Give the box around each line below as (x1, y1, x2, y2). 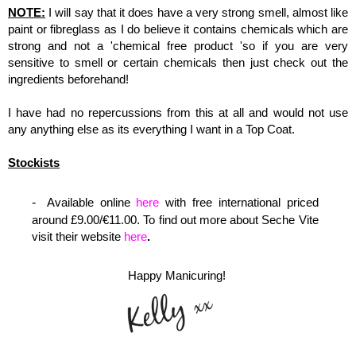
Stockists (8, 156, 60, 169)
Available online (46, 195, 137, 209)
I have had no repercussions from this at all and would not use (8, 106, 348, 119)
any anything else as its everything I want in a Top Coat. (8, 122, 298, 136)
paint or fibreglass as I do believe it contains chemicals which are (8, 22, 348, 36)
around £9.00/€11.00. (32, 212, 144, 226)
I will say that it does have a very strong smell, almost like (48, 6, 349, 19)
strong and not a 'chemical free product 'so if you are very (8, 39, 348, 52)
